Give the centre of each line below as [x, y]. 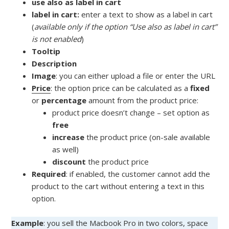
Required [49, 174]
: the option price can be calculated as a [121, 88]
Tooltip [46, 51]
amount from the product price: [144, 100]
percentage [65, 100]
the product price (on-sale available [148, 137]
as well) [66, 149]
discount [70, 161]
